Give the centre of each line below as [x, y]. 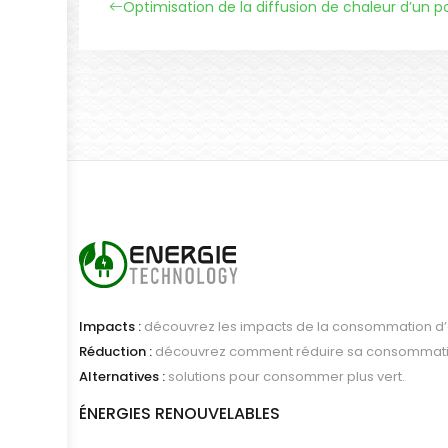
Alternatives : [122, 376]
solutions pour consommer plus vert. [285, 376]
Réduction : [116, 351]
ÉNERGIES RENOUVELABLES [180, 413]
